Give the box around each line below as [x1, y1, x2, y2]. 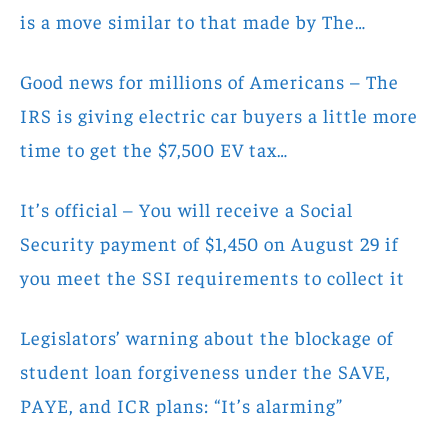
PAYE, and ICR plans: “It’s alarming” [20, 392, 343, 417]
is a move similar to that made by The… [20, 8, 366, 33]
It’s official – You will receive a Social [20, 196, 353, 221]
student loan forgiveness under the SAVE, [20, 358, 391, 383]
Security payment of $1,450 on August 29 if [20, 230, 399, 255]
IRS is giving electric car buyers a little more [20, 102, 418, 127]
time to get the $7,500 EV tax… [20, 136, 288, 161]
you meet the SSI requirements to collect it [20, 264, 405, 289]
